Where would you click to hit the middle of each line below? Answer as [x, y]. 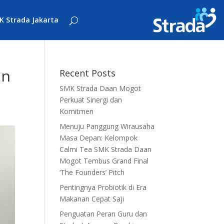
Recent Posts [88, 73]
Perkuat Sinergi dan [91, 100]
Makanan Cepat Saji [92, 199]
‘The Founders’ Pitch [92, 172]
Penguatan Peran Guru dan [103, 214]
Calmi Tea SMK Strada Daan [106, 149]
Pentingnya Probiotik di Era [103, 187]
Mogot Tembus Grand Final [104, 161]
